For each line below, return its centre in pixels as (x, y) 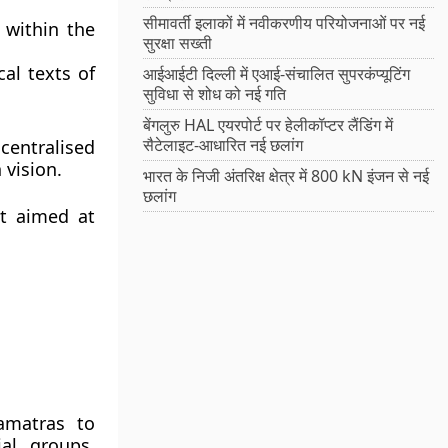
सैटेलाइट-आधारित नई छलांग (223, 145)
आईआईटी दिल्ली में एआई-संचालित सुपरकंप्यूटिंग (277, 74)
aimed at (51, 216)
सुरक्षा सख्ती (178, 43)
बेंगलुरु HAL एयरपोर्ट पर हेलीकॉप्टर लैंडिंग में (268, 125)
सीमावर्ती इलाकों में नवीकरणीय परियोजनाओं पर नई (284, 23)
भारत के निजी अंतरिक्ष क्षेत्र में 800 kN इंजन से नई (286, 176)
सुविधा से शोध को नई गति (215, 94)
